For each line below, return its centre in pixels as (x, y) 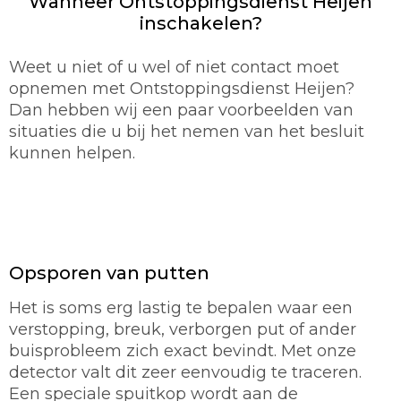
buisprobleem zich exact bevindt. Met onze (183, 351)
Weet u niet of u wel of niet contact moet (174, 68)
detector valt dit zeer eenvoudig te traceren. (185, 373)
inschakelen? (200, 24)
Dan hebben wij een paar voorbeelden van (181, 111)
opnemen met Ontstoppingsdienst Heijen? (182, 89)
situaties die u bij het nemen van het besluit (187, 132)
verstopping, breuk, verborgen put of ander (183, 330)
